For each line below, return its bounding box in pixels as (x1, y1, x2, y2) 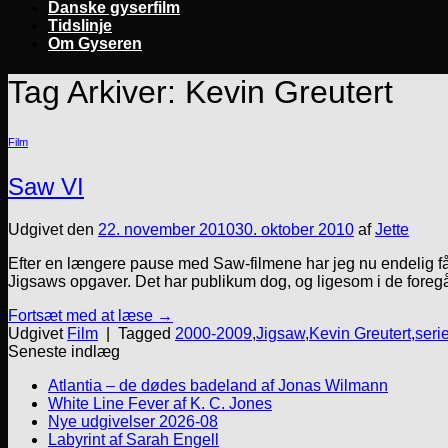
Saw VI (8, 173, 84, 201)
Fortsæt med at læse (8, 307, 157, 325)
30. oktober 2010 (235, 221, 354, 239)
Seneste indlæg (8, 343, 120, 361)
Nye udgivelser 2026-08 (48, 413, 218, 431)
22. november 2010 (98, 221, 235, 239)
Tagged (118, 325, 175, 343)
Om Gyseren (48, 35, 142, 52)
